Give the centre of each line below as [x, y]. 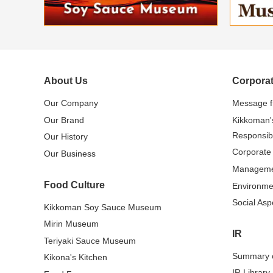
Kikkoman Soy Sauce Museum [103, 207]
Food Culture [74, 185]
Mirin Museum [71, 224]
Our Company [71, 103]
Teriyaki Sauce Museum [90, 240]
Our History [66, 137]
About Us [66, 81]
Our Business [70, 153]
